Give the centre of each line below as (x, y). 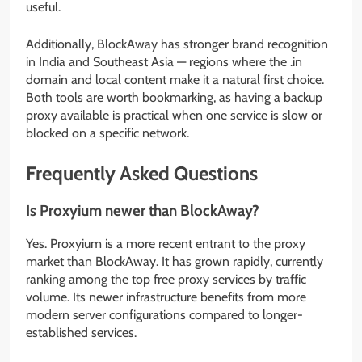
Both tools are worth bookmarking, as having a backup (174, 97)
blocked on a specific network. (107, 133)
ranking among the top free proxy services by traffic (166, 279)
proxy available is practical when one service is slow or (174, 115)
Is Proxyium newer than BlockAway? (143, 210)
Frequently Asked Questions (142, 173)
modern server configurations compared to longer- (164, 314)
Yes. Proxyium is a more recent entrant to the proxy (166, 243)
